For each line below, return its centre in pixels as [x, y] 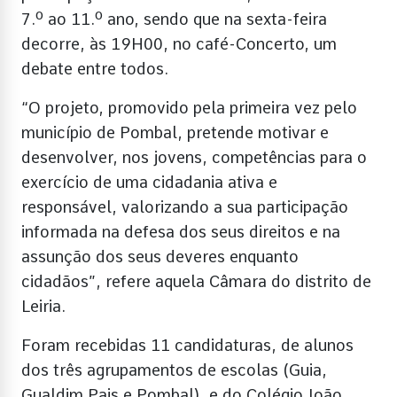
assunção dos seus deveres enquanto [160, 256]
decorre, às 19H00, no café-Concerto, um [179, 43]
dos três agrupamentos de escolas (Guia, [174, 370]
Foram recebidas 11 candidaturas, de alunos [187, 345]
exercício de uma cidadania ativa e [149, 182]
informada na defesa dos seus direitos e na [181, 231]
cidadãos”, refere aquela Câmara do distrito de [196, 281]
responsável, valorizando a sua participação [185, 206]
